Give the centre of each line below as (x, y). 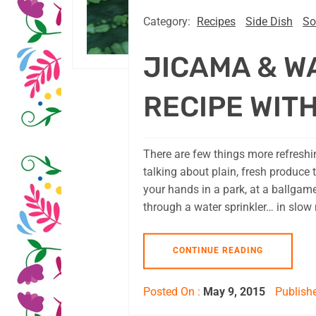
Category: (168, 22)
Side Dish (269, 22)
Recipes (216, 22)
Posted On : (173, 292)
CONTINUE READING (218, 251)
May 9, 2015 (234, 292)
